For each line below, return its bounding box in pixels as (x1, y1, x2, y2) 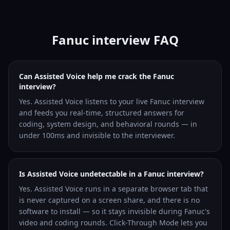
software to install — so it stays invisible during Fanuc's (19, 206, 210, 216)
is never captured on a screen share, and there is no (19, 195, 200, 205)
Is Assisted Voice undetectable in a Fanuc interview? (19, 169, 204, 179)
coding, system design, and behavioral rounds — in (19, 119, 197, 129)
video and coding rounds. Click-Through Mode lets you (19, 218, 207, 227)
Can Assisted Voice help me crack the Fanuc (19, 71, 174, 81)
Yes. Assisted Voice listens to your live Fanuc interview (19, 97, 204, 106)
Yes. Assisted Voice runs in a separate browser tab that (19, 184, 208, 194)
